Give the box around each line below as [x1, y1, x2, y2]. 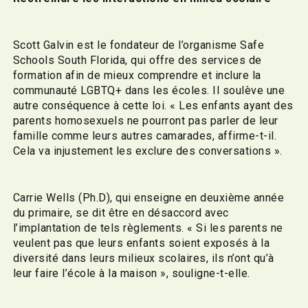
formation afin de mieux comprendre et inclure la [12, 68, 261, 82]
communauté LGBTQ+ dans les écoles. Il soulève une [12, 83, 285, 97]
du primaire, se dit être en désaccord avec [12, 206, 229, 219]
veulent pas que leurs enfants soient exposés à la [12, 236, 270, 250]
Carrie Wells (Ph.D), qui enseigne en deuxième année [12, 190, 285, 204]
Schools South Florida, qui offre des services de [12, 53, 262, 67]
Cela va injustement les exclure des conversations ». [12, 144, 283, 157]
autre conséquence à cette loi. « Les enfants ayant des [12, 98, 294, 112]
